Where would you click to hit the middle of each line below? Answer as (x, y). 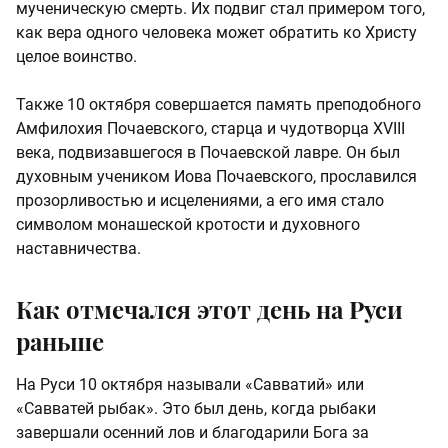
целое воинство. (76, 57)
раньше (60, 341)
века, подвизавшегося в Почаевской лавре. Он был (208, 153)
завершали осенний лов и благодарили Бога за (192, 433)
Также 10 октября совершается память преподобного (218, 105)
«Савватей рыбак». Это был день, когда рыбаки (196, 409)
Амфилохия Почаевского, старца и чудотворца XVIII (210, 129)
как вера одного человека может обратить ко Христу (216, 33)
